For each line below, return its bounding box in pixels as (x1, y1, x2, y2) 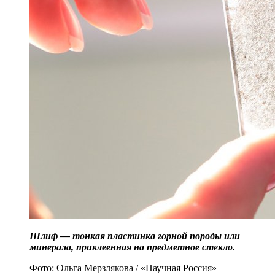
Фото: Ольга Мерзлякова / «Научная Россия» (29, 263, 217, 274)
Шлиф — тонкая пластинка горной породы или (29, 231, 240, 242)
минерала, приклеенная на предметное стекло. (29, 242, 238, 253)
